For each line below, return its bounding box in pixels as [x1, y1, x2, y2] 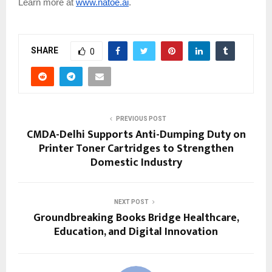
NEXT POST [114, 198, 149, 205]
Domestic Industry [90, 153, 182, 172]
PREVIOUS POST [115, 115, 166, 122]
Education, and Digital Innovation [54, 222, 218, 241]
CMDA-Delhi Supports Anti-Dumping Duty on [26, 125, 246, 144]
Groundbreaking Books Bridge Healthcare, [33, 208, 239, 227]
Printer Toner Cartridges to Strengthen [38, 139, 234, 158]
